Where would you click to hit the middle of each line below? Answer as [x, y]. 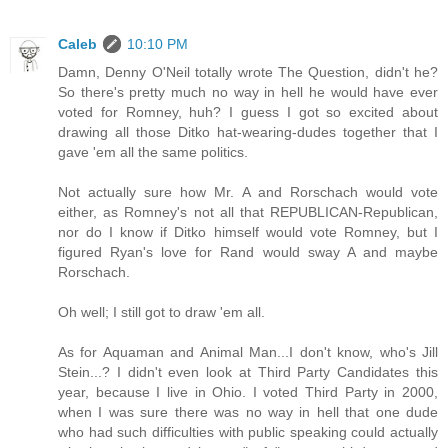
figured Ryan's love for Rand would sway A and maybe [248, 252]
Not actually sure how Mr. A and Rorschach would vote [248, 192]
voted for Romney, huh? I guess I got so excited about [248, 112]
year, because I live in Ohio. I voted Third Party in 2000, [248, 392]
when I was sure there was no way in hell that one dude [248, 412]
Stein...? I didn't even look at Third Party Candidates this [248, 372]
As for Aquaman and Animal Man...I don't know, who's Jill [248, 352]
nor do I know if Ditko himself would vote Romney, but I [248, 232]
